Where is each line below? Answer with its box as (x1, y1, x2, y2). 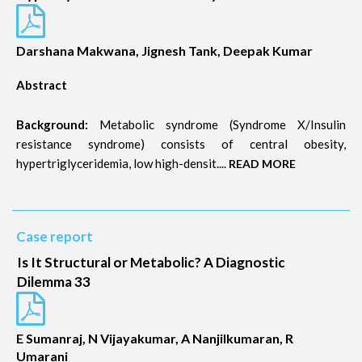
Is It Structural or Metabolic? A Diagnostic (17, 254, 285, 271)
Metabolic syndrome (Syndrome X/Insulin (88, 117, 346, 132)
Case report (16, 228, 93, 245)
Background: (16, 117, 88, 132)
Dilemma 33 (17, 273, 90, 290)
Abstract (16, 78, 67, 92)
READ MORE (229, 157, 296, 170)
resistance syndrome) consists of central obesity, (16, 137, 346, 151)
